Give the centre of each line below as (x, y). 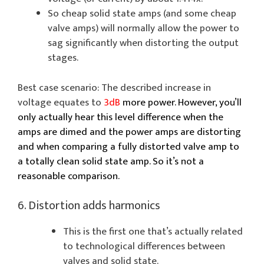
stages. (65, 58)
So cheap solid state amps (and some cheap (142, 14)
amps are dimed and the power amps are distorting (129, 132)
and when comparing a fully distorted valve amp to (128, 146)
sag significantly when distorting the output (143, 43)
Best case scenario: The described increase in (114, 88)
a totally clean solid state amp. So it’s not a (111, 161)
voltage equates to (61, 102)
